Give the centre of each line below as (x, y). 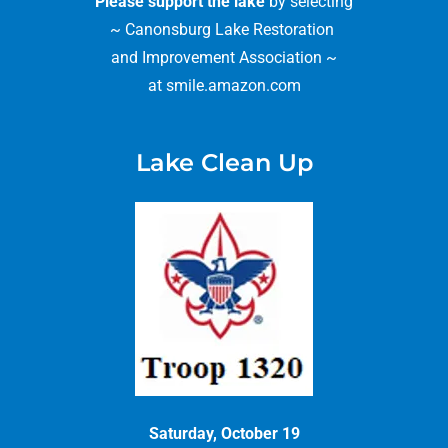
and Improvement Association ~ (224, 57)
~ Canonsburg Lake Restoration (224, 29)
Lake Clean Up (224, 162)
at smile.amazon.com (224, 85)
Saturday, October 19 (224, 433)
